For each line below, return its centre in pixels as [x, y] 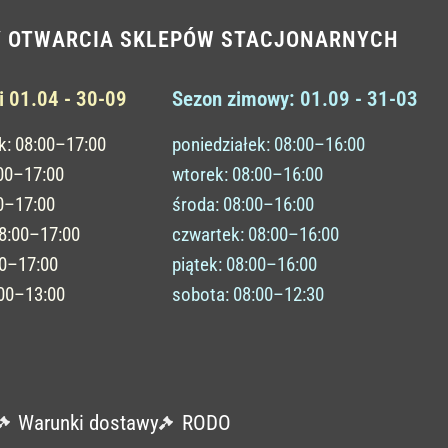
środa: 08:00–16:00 [242, 204]
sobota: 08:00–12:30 [247, 294]
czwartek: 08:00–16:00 [255, 234]
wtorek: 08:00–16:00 [247, 174]
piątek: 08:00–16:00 [244, 264]
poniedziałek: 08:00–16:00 [268, 144]
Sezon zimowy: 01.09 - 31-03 [294, 98]
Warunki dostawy [89, 422]
